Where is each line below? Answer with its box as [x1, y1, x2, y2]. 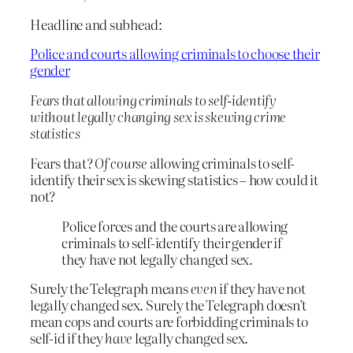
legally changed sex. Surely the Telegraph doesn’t [30, 295, 307, 315]
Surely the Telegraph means [30, 278, 191, 299]
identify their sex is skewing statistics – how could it [30, 169, 318, 189]
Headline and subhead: [30, 13, 162, 34]
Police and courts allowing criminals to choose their [30, 43, 320, 64]
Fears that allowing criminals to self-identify [30, 90, 277, 110]
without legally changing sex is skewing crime [30, 106, 287, 127]
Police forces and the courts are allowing [61, 215, 288, 236]
